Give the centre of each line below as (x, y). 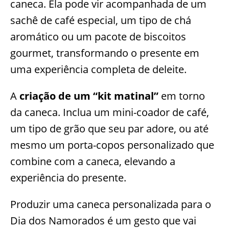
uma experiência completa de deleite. (98, 69)
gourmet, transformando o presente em (105, 53)
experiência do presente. (68, 177)
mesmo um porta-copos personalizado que (112, 145)
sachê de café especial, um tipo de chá (101, 20)
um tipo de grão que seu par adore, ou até (109, 128)
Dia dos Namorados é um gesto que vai (103, 220)
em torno (182, 96)
